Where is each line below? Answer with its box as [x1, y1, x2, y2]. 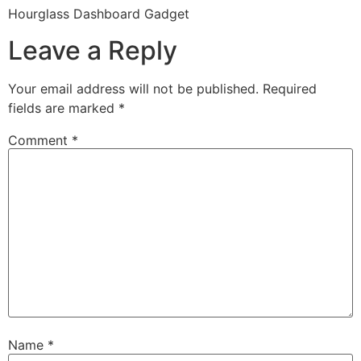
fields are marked [8, 99, 118, 116]
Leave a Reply [8, 34, 177, 66]
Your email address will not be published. [8, 80, 259, 97]
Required [263, 80, 317, 97]
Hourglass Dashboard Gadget [8, 6, 189, 23]
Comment [8, 131, 72, 148]
